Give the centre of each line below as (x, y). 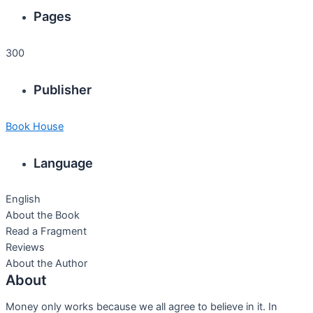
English (23, 199)
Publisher (63, 90)
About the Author (46, 264)
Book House (35, 126)
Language (63, 162)
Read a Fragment (46, 232)
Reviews (25, 248)
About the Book (43, 216)
